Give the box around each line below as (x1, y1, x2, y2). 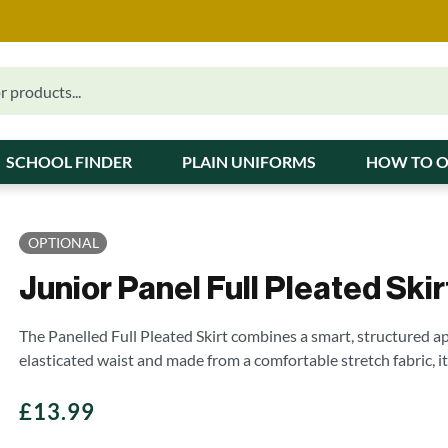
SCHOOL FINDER (6, 152, 132, 172)
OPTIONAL (27, 234, 99, 252)
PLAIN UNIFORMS (182, 152, 316, 172)
